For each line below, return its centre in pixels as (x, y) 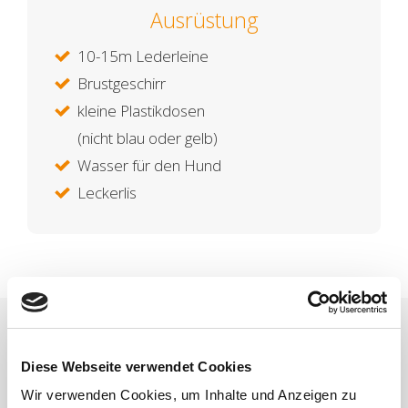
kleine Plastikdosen (141, 110)
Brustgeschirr (122, 83)
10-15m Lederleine (143, 56)
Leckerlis (107, 192)
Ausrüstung (204, 20)
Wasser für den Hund (149, 165)
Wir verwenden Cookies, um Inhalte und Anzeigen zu (189, 395)
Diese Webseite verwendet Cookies (136, 366)
